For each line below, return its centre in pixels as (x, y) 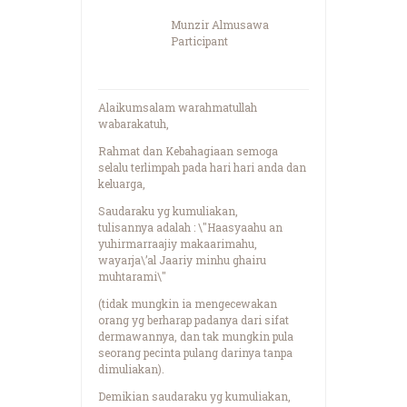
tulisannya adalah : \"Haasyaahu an (190, 227)
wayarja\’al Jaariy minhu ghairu (182, 259)
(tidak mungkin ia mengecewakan (188, 303)
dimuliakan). (131, 368)
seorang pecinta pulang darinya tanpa (195, 352)
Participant (199, 40)
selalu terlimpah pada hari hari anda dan (202, 167)
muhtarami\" (132, 276)
